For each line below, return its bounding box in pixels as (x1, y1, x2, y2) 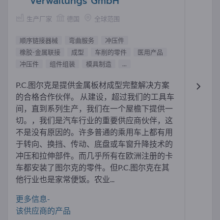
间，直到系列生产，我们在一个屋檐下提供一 (16, 104, 173, 113)
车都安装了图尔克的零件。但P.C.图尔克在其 (16, 163, 169, 172)
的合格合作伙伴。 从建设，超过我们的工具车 (16, 92, 174, 102)
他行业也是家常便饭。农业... (16, 174, 114, 184)
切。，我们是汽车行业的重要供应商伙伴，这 (16, 115, 173, 125)
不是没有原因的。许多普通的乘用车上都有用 (16, 127, 173, 137)
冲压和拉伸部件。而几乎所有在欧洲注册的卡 (16, 151, 173, 161)
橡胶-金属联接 (20, 48, 60, 56)
